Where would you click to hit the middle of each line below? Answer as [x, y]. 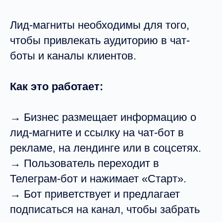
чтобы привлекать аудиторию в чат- [100, 40]
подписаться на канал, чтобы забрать [105, 209]
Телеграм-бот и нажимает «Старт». [98, 179]
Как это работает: [56, 86]
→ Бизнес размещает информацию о [103, 117]
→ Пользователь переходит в [84, 163]
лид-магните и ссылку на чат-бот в [97, 133]
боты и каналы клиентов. [73, 56]
